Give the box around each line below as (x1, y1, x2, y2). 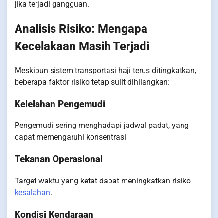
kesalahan (15, 187, 50, 197)
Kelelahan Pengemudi (15, 98, 105, 109)
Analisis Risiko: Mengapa (15, 22, 147, 36)
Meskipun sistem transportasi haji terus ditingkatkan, (15, 66, 196, 75)
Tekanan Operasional (15, 154, 103, 165)
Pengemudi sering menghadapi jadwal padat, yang (15, 121, 189, 130)
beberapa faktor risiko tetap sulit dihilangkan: (15, 77, 170, 87)
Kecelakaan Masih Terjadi (15, 39, 149, 54)
